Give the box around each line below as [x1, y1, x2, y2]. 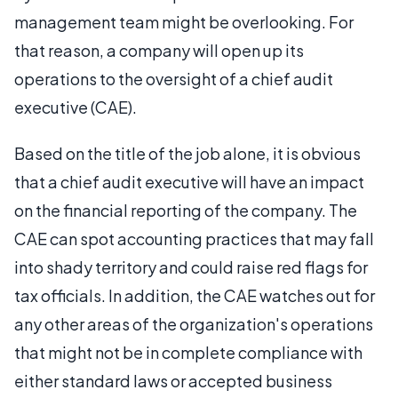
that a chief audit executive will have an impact [14, 171, 364, 192]
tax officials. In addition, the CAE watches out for [14, 285, 375, 306]
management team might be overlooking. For [14, 12, 354, 32]
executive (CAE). [14, 97, 137, 117]
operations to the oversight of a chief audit [14, 68, 333, 89]
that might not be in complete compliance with [14, 342, 362, 362]
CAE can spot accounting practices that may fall [14, 228, 374, 249]
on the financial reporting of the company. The [14, 200, 357, 220]
